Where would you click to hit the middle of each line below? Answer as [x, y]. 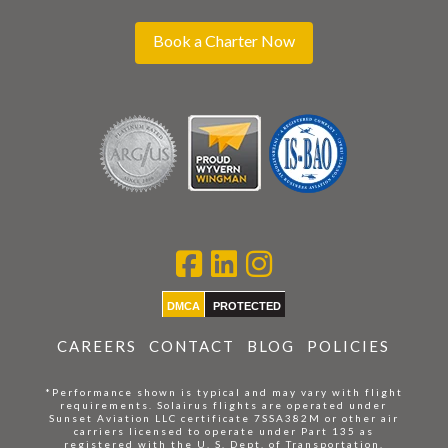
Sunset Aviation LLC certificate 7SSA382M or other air [223, 417]
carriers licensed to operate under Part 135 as [223, 430]
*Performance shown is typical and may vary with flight [223, 391]
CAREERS [97, 345]
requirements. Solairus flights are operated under [224, 404]
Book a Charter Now [223, 41]
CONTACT [192, 345]
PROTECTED [247, 305]
